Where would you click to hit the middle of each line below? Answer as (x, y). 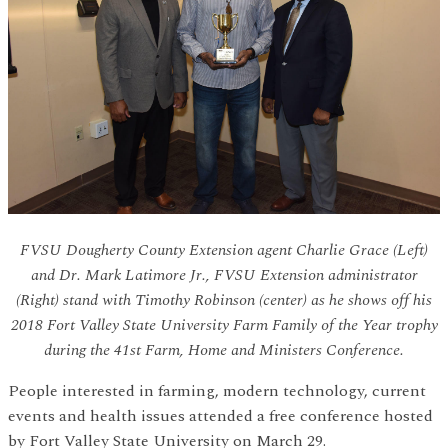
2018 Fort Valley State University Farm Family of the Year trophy (224, 325)
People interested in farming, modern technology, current (217, 391)
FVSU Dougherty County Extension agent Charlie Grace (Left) (224, 250)
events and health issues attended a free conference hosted (220, 416)
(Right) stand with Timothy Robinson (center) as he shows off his (224, 300)
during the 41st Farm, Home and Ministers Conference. (224, 350)
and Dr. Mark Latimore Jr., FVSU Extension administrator (224, 275)
